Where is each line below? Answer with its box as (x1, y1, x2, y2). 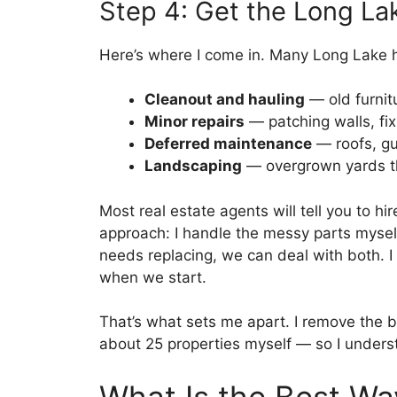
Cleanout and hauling (144, 90, 305, 109)
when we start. (99, 268, 206, 286)
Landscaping (144, 157, 242, 175)
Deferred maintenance (144, 135, 312, 153)
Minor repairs (144, 113, 245, 131)
